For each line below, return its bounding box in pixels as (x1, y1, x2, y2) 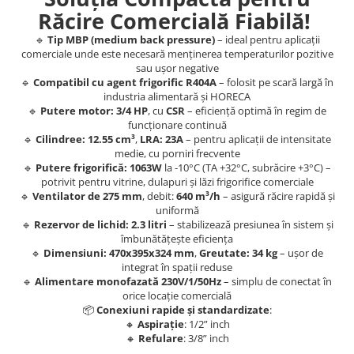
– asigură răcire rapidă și (220, 188, 335, 203)
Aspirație (137, 316, 184, 331)
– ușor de (277, 245, 323, 260)
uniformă (155, 202, 199, 217)
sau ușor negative (135, 60, 219, 75)
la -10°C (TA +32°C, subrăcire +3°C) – (162, 160, 331, 175)
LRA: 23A (140, 131, 183, 146)
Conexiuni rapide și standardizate (96, 302, 269, 317)
